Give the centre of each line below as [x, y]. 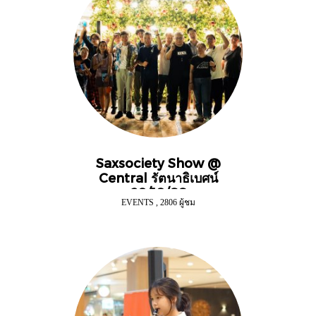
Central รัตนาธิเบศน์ [158, 177]
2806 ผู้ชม [177, 202]
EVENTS [137, 202]
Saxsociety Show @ [158, 163]
